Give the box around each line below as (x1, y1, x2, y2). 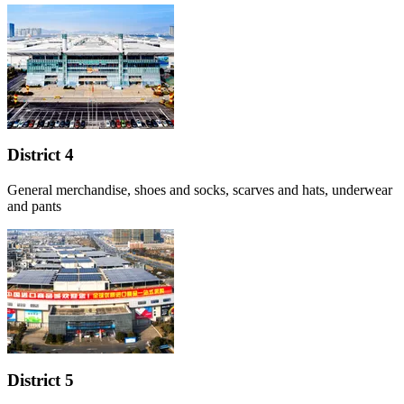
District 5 (7, 370, 74, 390)
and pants (7, 198, 61, 215)
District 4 (7, 145, 74, 165)
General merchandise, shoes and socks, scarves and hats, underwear (7, 182, 392, 198)
